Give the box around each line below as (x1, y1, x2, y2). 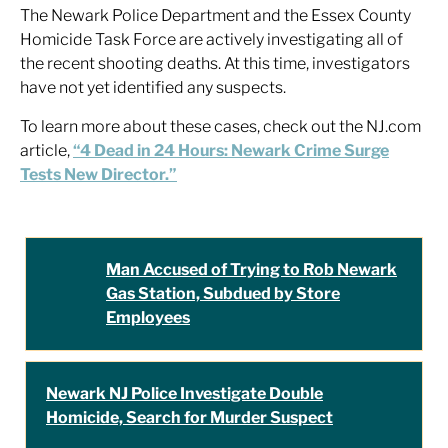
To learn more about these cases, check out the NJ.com (20, 117, 421, 136)
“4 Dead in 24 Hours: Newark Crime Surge (73, 141, 389, 160)
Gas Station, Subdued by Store (106, 284, 340, 303)
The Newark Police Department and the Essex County (20, 6, 411, 25)
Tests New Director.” (20, 165, 177, 184)
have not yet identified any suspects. (20, 78, 286, 97)
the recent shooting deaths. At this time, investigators (20, 54, 410, 73)
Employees (106, 308, 190, 327)
